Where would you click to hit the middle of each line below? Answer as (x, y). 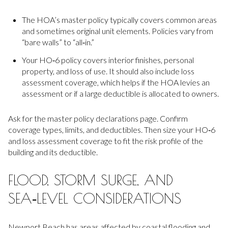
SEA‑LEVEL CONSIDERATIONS (95, 198)
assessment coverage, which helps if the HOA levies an (116, 82)
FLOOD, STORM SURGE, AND (91, 180)
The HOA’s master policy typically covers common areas (119, 19)
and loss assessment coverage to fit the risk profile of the (106, 140)
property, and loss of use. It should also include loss (108, 71)
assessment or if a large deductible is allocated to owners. (120, 93)
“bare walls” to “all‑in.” (58, 42)
